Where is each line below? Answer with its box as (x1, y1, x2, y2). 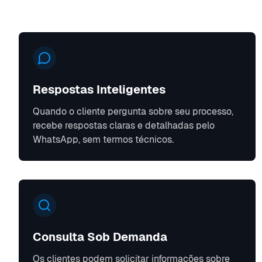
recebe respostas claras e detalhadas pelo (33, 119, 215, 132)
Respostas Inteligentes (33, 82, 166, 98)
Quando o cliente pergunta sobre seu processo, (33, 105, 233, 118)
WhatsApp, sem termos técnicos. (33, 133, 174, 146)
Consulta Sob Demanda (33, 229, 167, 245)
